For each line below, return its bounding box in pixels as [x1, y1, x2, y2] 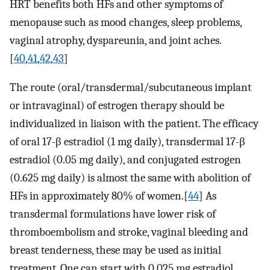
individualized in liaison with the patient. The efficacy [10, 117, 259, 131]
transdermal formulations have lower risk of [10, 207, 216, 221]
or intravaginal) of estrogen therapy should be [10, 99, 224, 113]
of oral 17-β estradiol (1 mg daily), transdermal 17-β [10, 135, 245, 149]
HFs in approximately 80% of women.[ [10, 189, 188, 203]
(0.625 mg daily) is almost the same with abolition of [10, 171, 251, 185]
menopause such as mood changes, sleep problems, [10, 15, 242, 29]
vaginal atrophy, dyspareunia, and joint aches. [10, 33, 222, 47]
